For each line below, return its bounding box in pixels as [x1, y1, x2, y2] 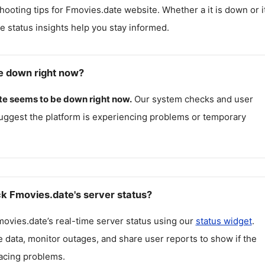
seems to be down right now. [9, 93, 132, 105]
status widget [195, 215, 252, 227]
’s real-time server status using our [47, 215, 196, 227]
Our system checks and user [134, 93, 253, 105]
